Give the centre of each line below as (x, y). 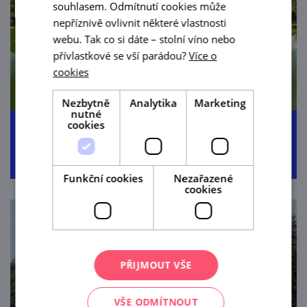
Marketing (220, 102)
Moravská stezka (153, 130)
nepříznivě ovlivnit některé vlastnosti (140, 22)
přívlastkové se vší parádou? (121, 55)
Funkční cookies (103, 178)
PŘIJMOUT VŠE (156, 265)
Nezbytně (86, 102)
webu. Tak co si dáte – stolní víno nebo (144, 39)
